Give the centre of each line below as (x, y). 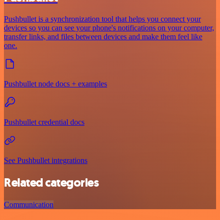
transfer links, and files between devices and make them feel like (103, 37)
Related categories (52, 183)
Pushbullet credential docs (44, 122)
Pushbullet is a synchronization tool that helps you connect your (102, 19)
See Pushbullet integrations (46, 161)
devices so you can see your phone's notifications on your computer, (109, 28)
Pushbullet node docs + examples (55, 84)
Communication (29, 205)
